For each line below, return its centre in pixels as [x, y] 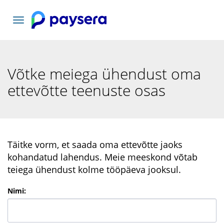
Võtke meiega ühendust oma [104, 74]
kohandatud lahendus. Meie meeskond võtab [102, 157]
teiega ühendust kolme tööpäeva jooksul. [94, 169]
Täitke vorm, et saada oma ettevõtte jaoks [95, 144]
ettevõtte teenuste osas [86, 90]
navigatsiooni [40, 31]
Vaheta [29, 21]
